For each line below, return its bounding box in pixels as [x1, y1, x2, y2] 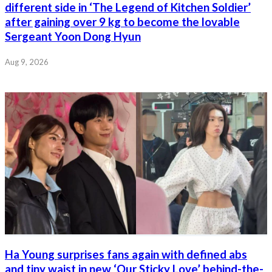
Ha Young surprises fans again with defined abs [5, 248, 247, 262]
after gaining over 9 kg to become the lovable [5, 15, 240, 29]
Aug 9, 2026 [5, 56, 49, 67]
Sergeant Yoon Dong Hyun [5, 29, 141, 43]
